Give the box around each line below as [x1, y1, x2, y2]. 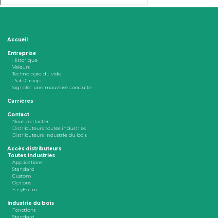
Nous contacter [12, 118, 49, 125]
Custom [12, 173, 31, 180]
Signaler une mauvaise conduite [12, 84, 91, 91]
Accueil [7, 36, 28, 43]
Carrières [7, 98, 33, 105]
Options [12, 180, 31, 186]
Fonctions [12, 207, 36, 214]
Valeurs [12, 64, 30, 71]
